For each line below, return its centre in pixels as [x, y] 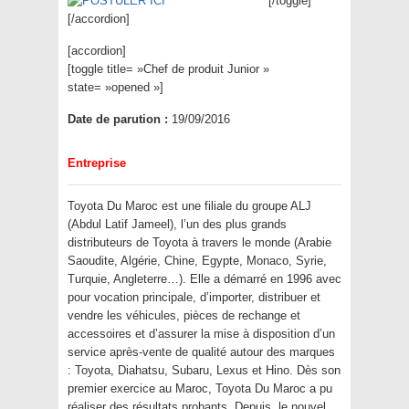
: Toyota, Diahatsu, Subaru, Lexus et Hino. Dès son [204, 371]
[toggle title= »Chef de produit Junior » [168, 69]
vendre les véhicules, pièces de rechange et [184, 316]
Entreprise [97, 163]
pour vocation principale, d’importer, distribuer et [194, 298]
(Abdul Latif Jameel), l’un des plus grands [177, 225]
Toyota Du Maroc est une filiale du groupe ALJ [189, 206]
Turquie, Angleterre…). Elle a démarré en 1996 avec [204, 279]
